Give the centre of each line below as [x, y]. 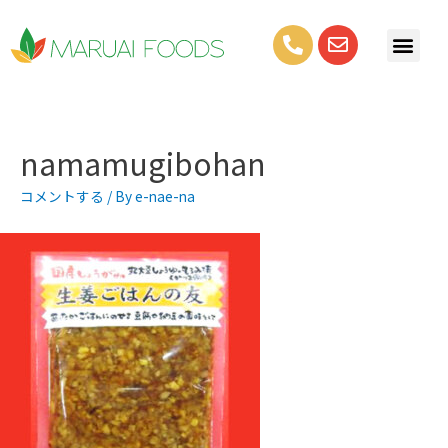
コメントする [62, 195]
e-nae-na [165, 195]
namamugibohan [143, 162]
